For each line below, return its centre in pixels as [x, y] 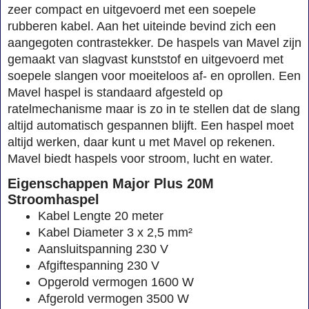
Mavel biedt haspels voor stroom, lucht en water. [140, 158]
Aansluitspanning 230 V [103, 249]
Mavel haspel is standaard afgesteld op [115, 92]
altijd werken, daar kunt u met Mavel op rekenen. [141, 142]
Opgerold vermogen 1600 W [116, 282]
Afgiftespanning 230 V [99, 265]
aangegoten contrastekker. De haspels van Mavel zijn [154, 42]
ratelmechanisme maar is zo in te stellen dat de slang [154, 109]
